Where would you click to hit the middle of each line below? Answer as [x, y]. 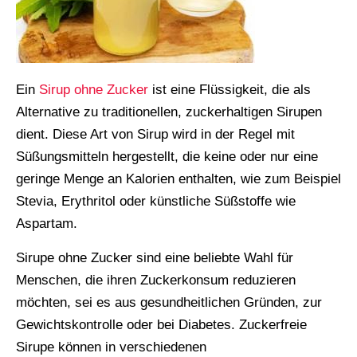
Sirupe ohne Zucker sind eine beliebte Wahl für [155, 257]
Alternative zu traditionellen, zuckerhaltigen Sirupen [169, 112]
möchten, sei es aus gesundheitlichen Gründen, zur [169, 302]
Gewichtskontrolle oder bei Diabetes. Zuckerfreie [161, 324]
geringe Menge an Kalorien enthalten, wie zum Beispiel [178, 178]
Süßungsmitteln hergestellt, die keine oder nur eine [167, 156]
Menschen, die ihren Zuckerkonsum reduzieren [156, 280]
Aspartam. [47, 223]
